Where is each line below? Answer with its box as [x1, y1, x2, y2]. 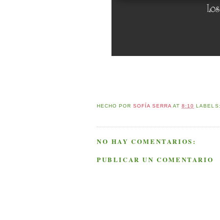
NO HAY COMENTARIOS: [97, 136, 196, 146]
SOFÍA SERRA [133, 103, 173, 109]
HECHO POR [97, 103, 134, 109]
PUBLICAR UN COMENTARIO [97, 155, 214, 165]
